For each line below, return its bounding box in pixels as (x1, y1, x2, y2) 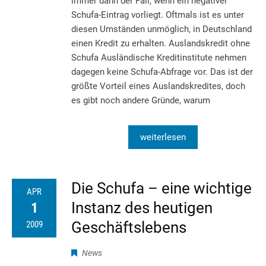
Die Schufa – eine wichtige (71, 179, 252, 197)
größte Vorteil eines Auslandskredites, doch (71, 80, 245, 91)
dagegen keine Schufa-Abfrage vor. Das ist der (71, 66, 253, 77)
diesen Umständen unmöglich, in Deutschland (71, 23, 252, 34)
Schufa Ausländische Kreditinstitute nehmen (71, 52, 246, 63)
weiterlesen (140, 131, 186, 142)
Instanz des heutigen (71, 198, 213, 217)
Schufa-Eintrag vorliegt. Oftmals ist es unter (71, 9, 244, 20)
